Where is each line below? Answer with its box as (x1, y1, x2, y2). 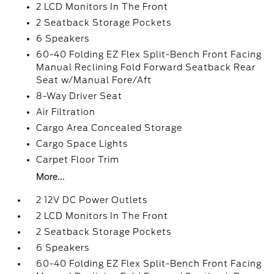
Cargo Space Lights (36, 139, 128, 149)
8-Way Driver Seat (36, 91, 123, 101)
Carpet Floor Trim (36, 155, 120, 165)
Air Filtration (36, 107, 96, 117)
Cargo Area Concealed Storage (36, 123, 183, 133)
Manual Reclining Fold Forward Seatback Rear (36, 62, 256, 72)
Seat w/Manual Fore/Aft (36, 75, 152, 85)
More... (36, 172, 65, 182)
